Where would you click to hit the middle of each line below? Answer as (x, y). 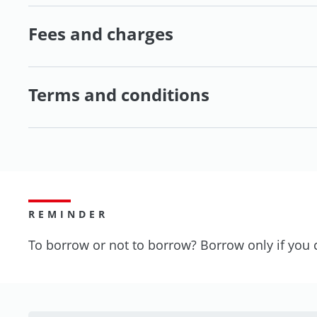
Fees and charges (101, 33)
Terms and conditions (119, 94)
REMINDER (68, 214)
